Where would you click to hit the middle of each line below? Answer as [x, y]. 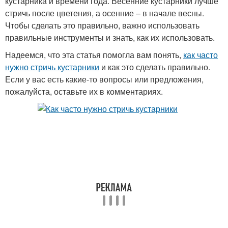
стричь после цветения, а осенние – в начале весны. [105, 13]
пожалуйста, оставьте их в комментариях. [84, 91]
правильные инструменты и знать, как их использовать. [110, 37]
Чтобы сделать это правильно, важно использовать [102, 25]
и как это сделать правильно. [155, 67]
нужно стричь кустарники [52, 67]
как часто [201, 55]
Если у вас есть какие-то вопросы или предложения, [104, 79]
